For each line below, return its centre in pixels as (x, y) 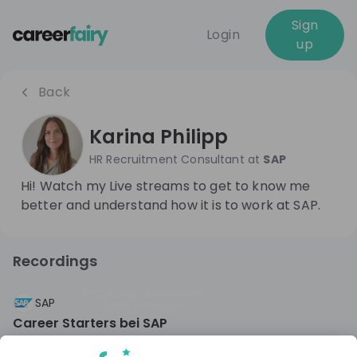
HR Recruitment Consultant (167, 159)
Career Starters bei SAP (90, 323)
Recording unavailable (143, 293)
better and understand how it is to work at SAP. (171, 205)
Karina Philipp (159, 137)
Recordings (55, 261)
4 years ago (153, 305)
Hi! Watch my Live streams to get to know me (166, 186)
